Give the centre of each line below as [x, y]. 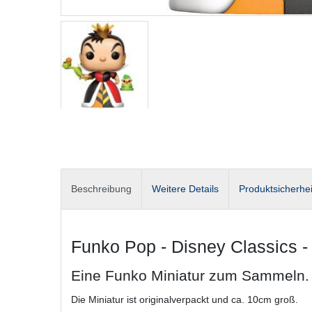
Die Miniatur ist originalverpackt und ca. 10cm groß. [185, 299]
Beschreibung [101, 188]
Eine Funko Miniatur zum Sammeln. [190, 275]
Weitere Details [185, 188]
